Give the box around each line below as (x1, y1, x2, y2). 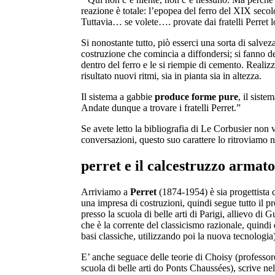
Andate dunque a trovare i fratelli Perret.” (81, 102, 241, 113)
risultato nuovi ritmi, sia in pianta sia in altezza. (81, 70, 261, 81)
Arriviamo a (81, 186, 130, 197)
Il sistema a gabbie (81, 91, 152, 102)
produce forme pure (152, 91, 238, 102)
